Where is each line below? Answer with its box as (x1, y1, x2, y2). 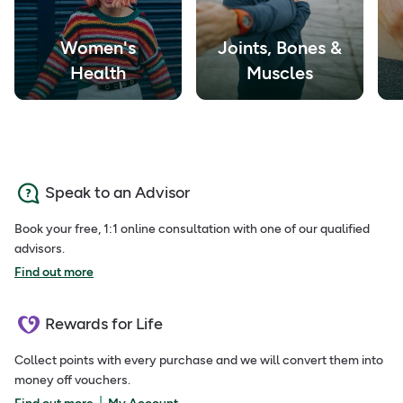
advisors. (14, 240, 65, 256)
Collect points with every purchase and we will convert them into (14, 352, 383, 368)
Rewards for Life (45, 314, 163, 335)
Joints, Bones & (217, 36, 342, 58)
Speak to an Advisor (45, 183, 190, 203)
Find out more (14, 264, 94, 280)
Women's (59, 36, 136, 58)
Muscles (246, 61, 313, 84)
